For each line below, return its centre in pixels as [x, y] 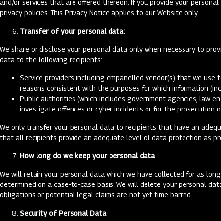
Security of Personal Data [63, 213]
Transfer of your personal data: [72, 31]
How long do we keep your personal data [87, 156]
